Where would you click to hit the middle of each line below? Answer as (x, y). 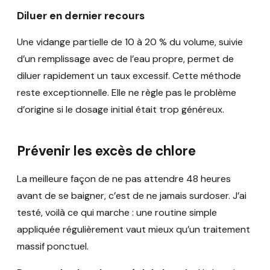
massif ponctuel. (53, 246)
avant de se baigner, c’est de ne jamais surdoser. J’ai (132, 196)
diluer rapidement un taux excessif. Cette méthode (129, 75)
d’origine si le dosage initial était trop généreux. (121, 109)
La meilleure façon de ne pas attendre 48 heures (124, 179)
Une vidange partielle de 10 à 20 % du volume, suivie (130, 42)
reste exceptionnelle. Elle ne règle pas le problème (127, 92)
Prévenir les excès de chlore (106, 151)
